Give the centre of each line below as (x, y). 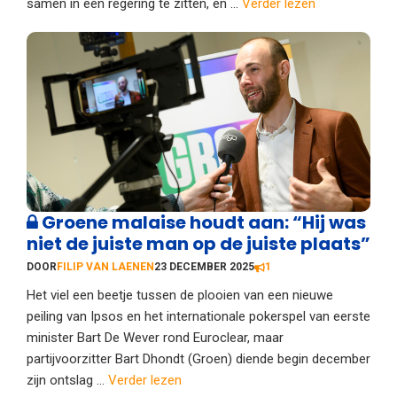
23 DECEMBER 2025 (204, 267)
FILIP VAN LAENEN (105, 267)
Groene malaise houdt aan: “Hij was (202, 223)
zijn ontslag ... (67, 381)
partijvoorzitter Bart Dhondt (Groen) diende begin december (198, 359)
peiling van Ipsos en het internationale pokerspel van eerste (198, 317)
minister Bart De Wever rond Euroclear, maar (155, 338)
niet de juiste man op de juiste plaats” (198, 244)
